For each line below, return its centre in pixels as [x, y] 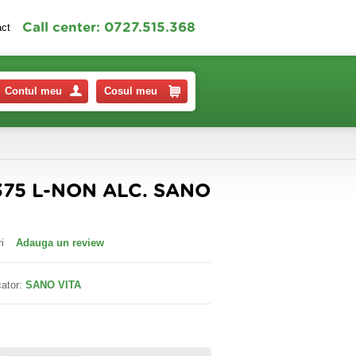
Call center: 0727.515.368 [109, 27]
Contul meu [33, 91]
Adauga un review [60, 243]
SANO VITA [53, 285]
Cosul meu [131, 91]
